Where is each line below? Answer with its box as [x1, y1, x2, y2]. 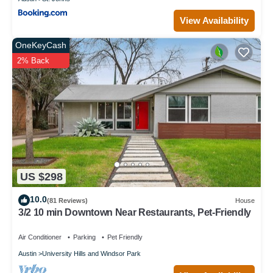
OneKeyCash [15, 40, 66, 51]
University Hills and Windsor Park [42, 250, 141, 258]
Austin [18, 250, 37, 258]
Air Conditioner [18, 233, 62, 241]
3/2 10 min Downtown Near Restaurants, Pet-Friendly [18, 207, 251, 218]
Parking [73, 233, 96, 241]
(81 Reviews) [47, 196, 88, 204]
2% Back [17, 56, 49, 66]
